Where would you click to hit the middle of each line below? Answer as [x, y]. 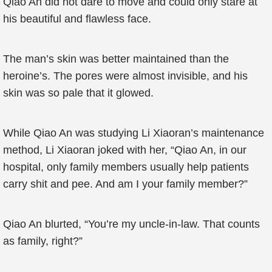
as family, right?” [43, 241]
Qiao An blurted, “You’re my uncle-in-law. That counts [131, 224]
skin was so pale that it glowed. [78, 93]
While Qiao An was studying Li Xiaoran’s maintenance [134, 133]
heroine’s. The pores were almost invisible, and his [125, 76]
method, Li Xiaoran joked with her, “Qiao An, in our [125, 150]
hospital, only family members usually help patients [126, 167]
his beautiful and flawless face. [77, 19]
